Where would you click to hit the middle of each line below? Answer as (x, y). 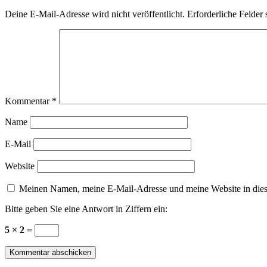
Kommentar (28, 101)
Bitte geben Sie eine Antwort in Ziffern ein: (86, 209)
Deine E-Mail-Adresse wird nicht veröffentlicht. (95, 14)
